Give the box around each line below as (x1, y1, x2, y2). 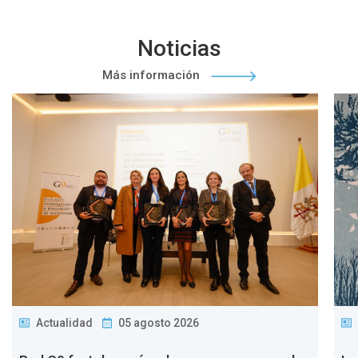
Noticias (137, 35, 221, 62)
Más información (101, 68, 203, 82)
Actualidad (36, 316, 93, 329)
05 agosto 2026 (118, 316, 199, 329)
